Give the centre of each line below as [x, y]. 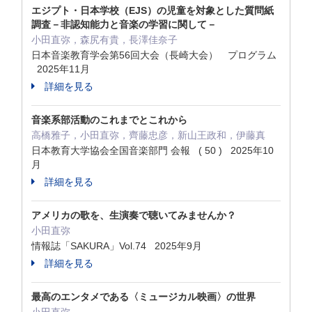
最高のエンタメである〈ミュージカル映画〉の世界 [143, 297]
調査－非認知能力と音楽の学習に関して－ [124, 24]
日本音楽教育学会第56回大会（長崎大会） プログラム [154, 55]
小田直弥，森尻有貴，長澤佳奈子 [104, 40]
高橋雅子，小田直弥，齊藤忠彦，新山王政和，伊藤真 [148, 135]
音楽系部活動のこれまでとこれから [109, 120]
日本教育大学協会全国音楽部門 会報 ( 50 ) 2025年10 [153, 150]
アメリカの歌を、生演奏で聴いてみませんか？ [134, 215]
